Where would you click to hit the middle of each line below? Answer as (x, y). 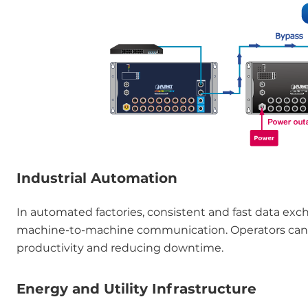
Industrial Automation (97, 178)
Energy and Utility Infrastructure (136, 289)
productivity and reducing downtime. (120, 248)
